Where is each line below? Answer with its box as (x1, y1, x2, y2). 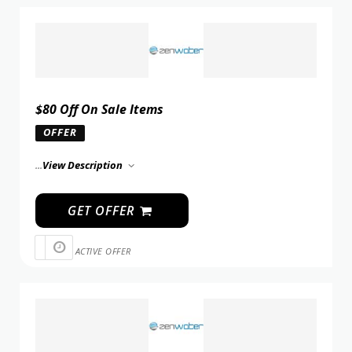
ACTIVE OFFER (75, 244, 131, 257)
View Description (42, 158, 125, 173)
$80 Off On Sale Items (35, 101, 163, 119)
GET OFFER (67, 202, 138, 220)
